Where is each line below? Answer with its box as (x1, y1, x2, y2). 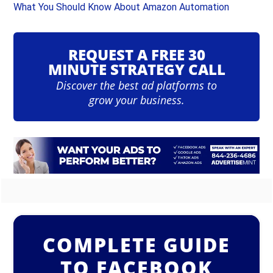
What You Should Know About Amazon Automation (13, 1, 230, 13)
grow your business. (88, 93, 185, 107)
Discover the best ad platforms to (56, 78, 217, 93)
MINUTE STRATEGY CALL (48, 59, 225, 79)
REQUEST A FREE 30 (68, 44, 205, 65)
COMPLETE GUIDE (43, 232, 230, 258)
